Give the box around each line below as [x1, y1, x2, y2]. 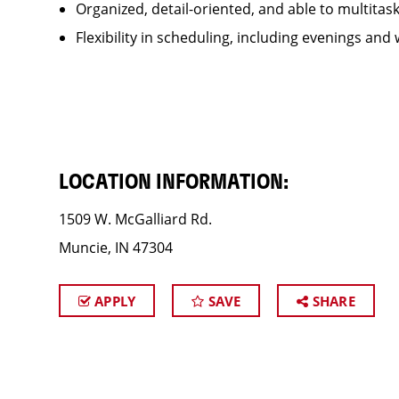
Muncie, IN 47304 [58, 238, 173, 257]
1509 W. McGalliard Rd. [58, 209, 212, 229]
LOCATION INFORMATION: [58, 172, 289, 193]
